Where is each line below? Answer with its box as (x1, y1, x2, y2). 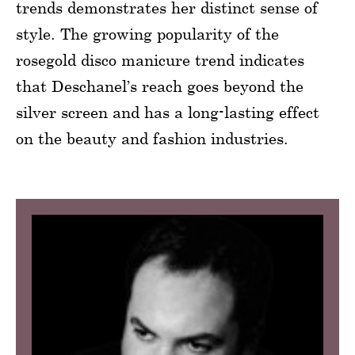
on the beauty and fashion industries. (16, 128, 288, 147)
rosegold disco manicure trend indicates (16, 50, 304, 69)
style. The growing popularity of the (16, 24, 279, 43)
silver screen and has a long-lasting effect (16, 102, 319, 121)
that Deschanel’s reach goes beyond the (16, 76, 303, 95)
